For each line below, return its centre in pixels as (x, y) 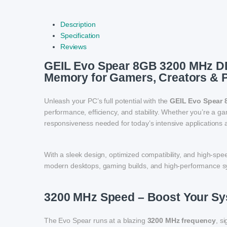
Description (78, 25)
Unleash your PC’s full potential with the (107, 101)
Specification (80, 36)
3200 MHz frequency (182, 221)
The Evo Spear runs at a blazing (96, 221)
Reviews (74, 47)
